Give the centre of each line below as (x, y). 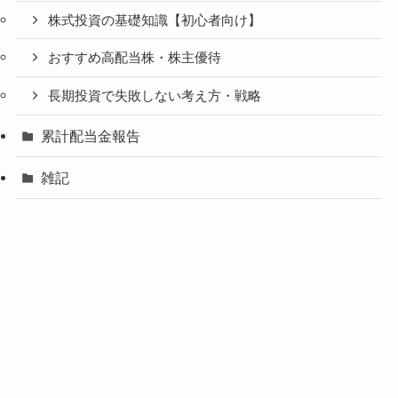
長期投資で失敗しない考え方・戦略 (155, 96)
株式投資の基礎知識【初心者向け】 (155, 20)
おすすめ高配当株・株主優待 (135, 58)
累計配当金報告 (91, 136)
